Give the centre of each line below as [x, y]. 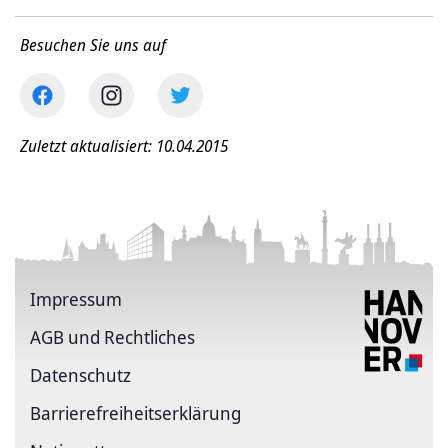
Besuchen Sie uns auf [93, 45]
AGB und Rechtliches [112, 337]
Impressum [76, 299]
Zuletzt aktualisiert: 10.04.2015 [124, 146]
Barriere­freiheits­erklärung [135, 413]
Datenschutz [80, 375]
